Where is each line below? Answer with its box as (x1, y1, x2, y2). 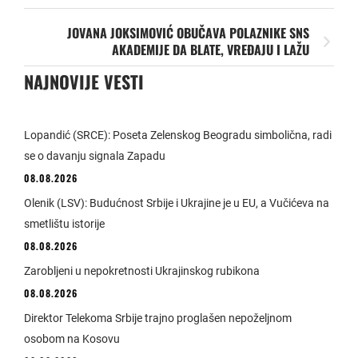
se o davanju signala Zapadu (24, 149, 165, 162)
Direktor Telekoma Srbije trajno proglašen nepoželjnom (24, 311, 292, 324)
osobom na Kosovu (24, 332, 120, 345)
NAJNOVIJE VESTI (24, 68, 144, 94)
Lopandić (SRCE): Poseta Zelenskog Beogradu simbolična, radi (24, 128, 332, 141)
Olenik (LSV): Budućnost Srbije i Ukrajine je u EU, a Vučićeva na (24, 196, 329, 209)
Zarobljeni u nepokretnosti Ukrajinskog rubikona (24, 264, 260, 277)
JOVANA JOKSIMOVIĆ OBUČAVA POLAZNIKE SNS (67, 22, 309, 42)
